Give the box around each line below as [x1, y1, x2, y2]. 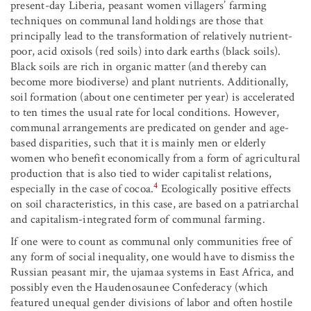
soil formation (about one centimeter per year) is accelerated [10, 90, 295, 106]
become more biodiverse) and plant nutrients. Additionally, [10, 74, 289, 90]
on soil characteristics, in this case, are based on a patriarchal [10, 196, 299, 212]
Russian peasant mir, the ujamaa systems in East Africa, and [10, 264, 294, 280]
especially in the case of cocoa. [10, 181, 154, 197]
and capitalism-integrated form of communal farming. [10, 212, 265, 228]
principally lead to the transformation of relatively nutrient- [10, 28, 293, 44]
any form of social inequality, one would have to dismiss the [10, 249, 294, 265]
